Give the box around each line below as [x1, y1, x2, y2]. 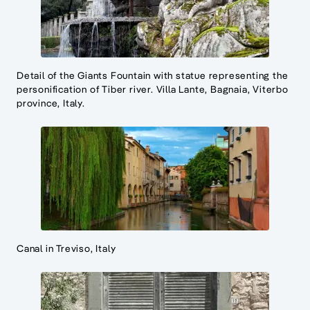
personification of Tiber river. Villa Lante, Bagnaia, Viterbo [17, 82, 289, 95]
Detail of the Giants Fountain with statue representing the [17, 69, 289, 82]
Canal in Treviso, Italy [17, 241, 116, 255]
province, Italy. [17, 96, 85, 109]
